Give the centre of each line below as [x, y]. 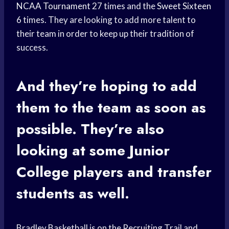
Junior [150, 151]
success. [32, 48]
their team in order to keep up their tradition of [105, 34]
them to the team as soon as [111, 108]
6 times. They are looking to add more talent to [106, 20]
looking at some [73, 151]
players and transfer [140, 172]
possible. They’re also [90, 129]
